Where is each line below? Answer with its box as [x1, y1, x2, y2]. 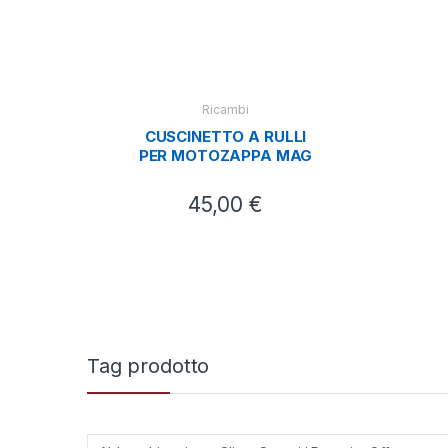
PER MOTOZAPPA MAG [138, 146, 313, 166]
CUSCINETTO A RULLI [144, 127, 307, 147]
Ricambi [202, 102, 249, 118]
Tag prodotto [87, 353, 210, 378]
